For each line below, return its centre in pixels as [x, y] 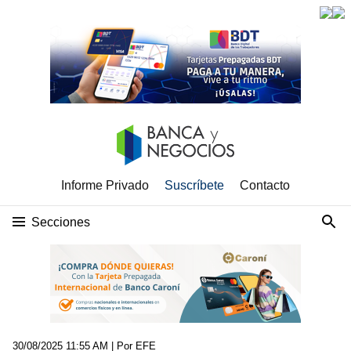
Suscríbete [194, 185]
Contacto [265, 185]
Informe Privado [105, 185]
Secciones [61, 222]
